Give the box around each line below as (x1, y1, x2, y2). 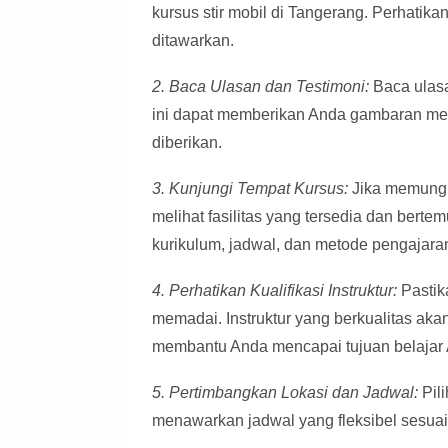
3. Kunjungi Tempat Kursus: (152, 180, 348, 197)
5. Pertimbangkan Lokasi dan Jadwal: (152, 384, 418, 401)
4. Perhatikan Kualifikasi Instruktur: (152, 282, 397, 299)
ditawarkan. (152, 32, 234, 49)
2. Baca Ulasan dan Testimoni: (152, 78, 369, 95)
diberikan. (152, 134, 222, 151)
